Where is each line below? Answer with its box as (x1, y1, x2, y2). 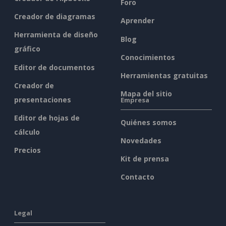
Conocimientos (121, 52, 175, 62)
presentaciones (14, 94, 71, 104)
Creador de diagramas (14, 12, 95, 22)
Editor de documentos (14, 62, 95, 72)
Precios (14, 145, 41, 155)
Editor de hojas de (14, 113, 80, 123)
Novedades (121, 135, 161, 145)
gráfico (14, 44, 40, 54)
